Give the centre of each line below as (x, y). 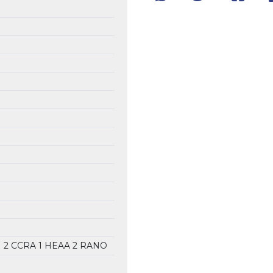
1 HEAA (55, 245)
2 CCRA (21, 245)
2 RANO (90, 245)
